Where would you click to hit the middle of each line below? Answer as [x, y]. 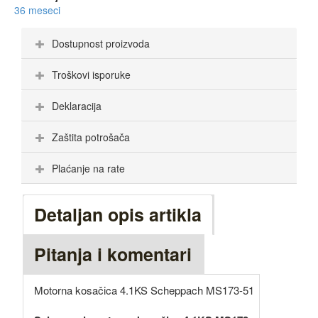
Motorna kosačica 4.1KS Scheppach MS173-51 [144, 290]
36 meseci [37, 10]
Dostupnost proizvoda [101, 43]
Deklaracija [77, 106]
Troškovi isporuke [91, 75]
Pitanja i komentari [113, 254]
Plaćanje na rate [88, 168]
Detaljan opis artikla [118, 214]
